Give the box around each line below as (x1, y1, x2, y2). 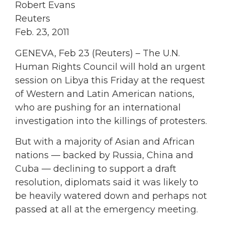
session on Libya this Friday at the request (15, 74, 205, 86)
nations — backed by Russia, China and (15, 150, 193, 161)
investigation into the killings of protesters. (15, 115, 207, 127)
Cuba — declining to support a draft (15, 163, 176, 175)
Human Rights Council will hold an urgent (15, 61, 205, 72)
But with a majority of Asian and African (15, 136, 195, 148)
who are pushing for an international (15, 101, 181, 113)
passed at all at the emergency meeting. (15, 204, 198, 215)
